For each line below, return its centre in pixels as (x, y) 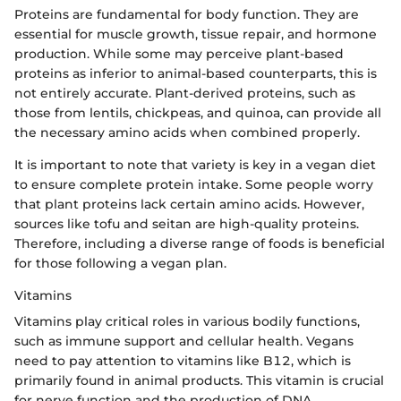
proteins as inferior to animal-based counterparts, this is (196, 73)
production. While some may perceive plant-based (179, 53)
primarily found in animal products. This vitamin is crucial (199, 380)
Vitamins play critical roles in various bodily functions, (187, 321)
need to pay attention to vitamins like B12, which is (183, 360)
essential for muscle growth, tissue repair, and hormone (196, 34)
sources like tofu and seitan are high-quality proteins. (187, 223)
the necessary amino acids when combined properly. (187, 132)
